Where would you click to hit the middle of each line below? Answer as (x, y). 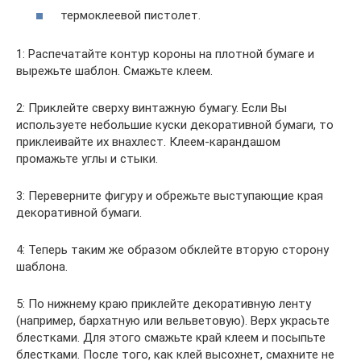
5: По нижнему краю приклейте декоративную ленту (164, 303)
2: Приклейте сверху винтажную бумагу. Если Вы (151, 108)
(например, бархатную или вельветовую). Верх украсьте (173, 320)
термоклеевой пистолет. (131, 15)
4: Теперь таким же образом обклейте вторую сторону (172, 249)
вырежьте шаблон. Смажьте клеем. (114, 71)
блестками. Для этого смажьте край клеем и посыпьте (171, 337)
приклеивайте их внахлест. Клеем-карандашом (148, 141)
